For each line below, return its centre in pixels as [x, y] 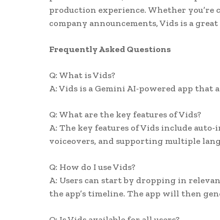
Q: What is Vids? [82, 75]
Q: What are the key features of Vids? [125, 115]
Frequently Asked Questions [110, 49]
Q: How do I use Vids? [92, 167]
